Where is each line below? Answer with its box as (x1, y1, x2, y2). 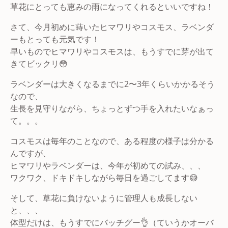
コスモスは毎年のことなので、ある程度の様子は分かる (10, 135, 214, 147)
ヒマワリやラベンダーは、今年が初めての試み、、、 (10, 159, 206, 171)
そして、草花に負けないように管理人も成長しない (10, 192, 197, 204)
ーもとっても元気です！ (10, 33, 100, 45)
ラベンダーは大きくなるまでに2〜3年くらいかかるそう (10, 78, 215, 90)
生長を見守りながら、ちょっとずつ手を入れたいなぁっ (10, 102, 214, 114)
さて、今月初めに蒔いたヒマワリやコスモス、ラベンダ (10, 21, 214, 33)
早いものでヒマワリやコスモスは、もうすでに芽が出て (10, 45, 214, 57)
